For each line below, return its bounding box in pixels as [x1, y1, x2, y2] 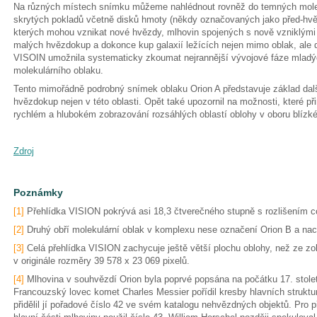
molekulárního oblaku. [13, 65, 103, 76]
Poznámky [13, 187, 63, 198]
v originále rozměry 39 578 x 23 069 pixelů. [13, 255, 192, 266]
